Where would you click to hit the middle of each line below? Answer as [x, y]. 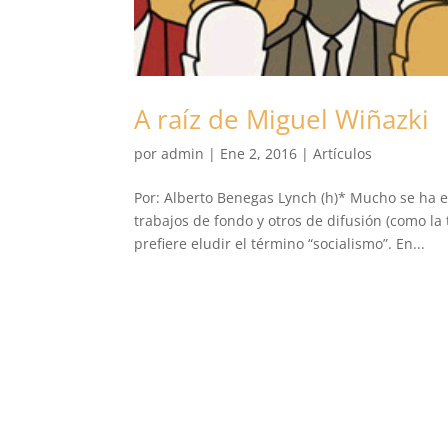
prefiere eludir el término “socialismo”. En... [280, 243]
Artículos [343, 153]
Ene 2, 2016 [259, 153]
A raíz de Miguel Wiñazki [282, 118]
